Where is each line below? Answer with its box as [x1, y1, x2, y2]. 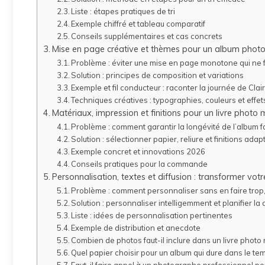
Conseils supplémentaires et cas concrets [71, 31, 223, 41]
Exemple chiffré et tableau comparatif [71, 19, 206, 28]
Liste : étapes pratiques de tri [71, 7, 176, 16]
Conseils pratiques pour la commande [71, 159, 208, 169]
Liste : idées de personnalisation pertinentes [71, 211, 233, 220]
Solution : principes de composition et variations [71, 70, 244, 80]
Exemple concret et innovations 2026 [71, 147, 206, 156]
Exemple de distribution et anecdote [71, 223, 201, 232]
